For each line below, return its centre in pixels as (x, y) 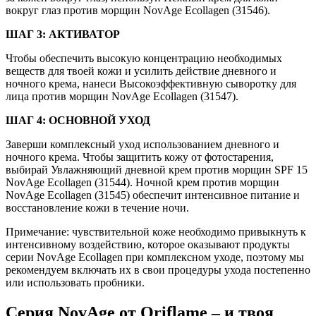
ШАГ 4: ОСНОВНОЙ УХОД (78, 121)
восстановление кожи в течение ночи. (97, 208)
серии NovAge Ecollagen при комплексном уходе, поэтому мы (155, 257)
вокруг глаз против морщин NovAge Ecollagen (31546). (138, 11)
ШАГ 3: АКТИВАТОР (63, 35)
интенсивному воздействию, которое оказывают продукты (148, 245)
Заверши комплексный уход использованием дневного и (142, 145)
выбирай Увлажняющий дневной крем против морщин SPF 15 (157, 170)
